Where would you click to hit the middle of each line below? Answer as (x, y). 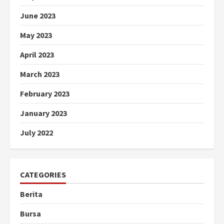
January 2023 (43, 113)
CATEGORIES (43, 175)
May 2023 (36, 35)
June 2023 (38, 16)
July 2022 (36, 133)
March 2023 (40, 74)
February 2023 (45, 94)
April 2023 (37, 55)
